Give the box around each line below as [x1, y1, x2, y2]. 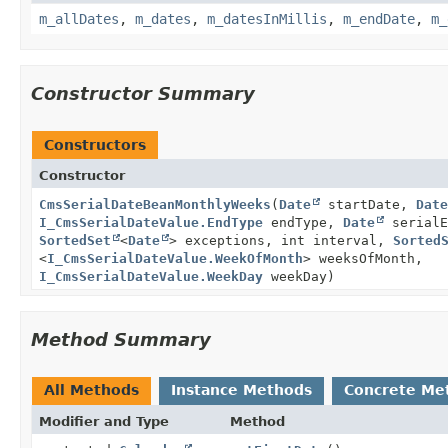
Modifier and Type [39, 413, 169, 429]
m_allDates [39, 10, 119, 27]
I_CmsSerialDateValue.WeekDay [39, 268, 263, 284]
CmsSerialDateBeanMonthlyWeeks [39, 196, 271, 212]
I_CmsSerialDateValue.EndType [39, 214, 263, 230]
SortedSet [39, 232, 111, 248]
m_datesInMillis [207, 10, 327, 27]
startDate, [320, 196, 416, 212]
